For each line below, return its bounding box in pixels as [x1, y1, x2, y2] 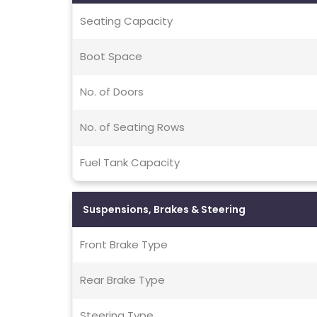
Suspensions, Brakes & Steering [83, 202, 246, 217]
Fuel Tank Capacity [80, 155, 180, 171]
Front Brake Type [80, 237, 168, 253]
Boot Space [80, 49, 142, 64]
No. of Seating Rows [80, 120, 185, 135]
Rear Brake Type [80, 272, 165, 288]
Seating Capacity [80, 13, 173, 29]
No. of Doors [80, 84, 144, 100]
